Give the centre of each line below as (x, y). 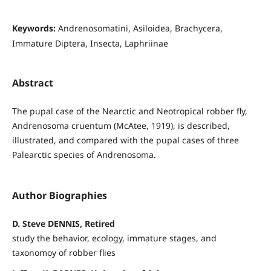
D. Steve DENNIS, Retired (63, 224)
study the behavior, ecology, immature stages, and (114, 238)
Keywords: (35, 28)
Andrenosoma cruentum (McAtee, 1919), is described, (121, 126)
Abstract (32, 83)
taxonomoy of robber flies (64, 253)
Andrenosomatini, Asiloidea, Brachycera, (140, 28)
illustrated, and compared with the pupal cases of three (125, 140)
